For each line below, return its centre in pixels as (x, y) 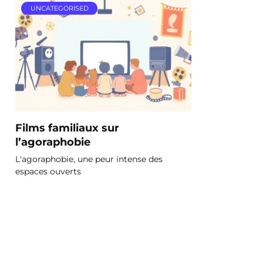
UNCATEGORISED (59, 9)
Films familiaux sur (67, 127)
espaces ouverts (48, 171)
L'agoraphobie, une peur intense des (89, 159)
